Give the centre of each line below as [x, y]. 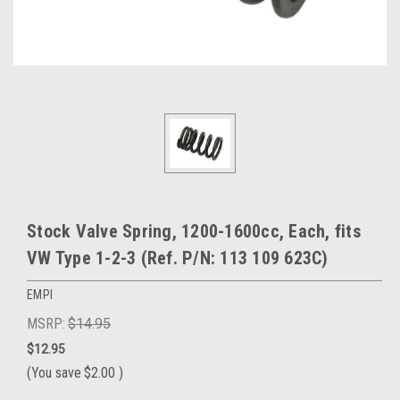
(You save [54, 373]
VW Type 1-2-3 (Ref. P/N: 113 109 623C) [178, 258]
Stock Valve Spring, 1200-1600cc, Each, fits [194, 232]
